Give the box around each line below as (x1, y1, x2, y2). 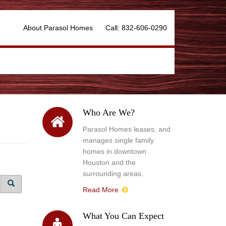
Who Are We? (82, 107, 135, 118)
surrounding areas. (82, 169, 143, 178)
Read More (82, 186, 121, 194)
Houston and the (82, 158, 136, 166)
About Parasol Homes (23, 24, 93, 32)
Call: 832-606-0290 (105, 24, 167, 32)
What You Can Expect (82, 211, 164, 221)
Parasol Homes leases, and (82, 125, 171, 133)
